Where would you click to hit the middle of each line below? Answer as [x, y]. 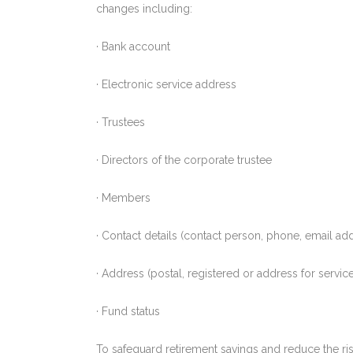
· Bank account [133, 46]
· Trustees [121, 122]
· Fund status [128, 311]
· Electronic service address [166, 84]
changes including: [144, 8]
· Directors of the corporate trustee [184, 160]
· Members [123, 197]
